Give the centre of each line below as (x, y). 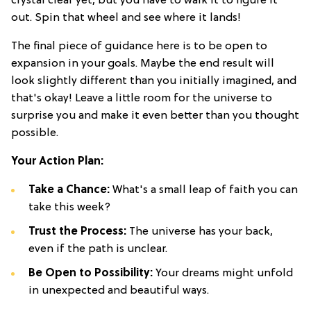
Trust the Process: (77, 232)
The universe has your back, (200, 232)
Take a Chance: (69, 190)
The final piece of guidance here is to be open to (139, 46)
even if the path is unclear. (98, 249)
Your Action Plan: (57, 161)
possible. (35, 133)
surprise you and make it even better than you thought (155, 116)
